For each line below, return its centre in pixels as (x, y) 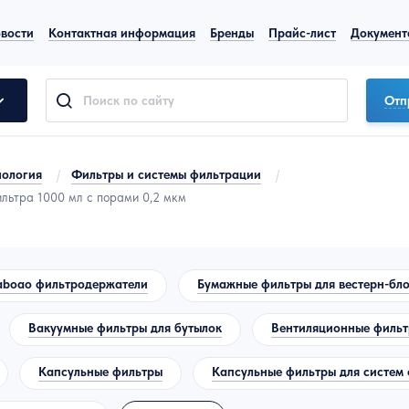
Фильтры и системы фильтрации (166, 174)
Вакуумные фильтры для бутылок (125, 328)
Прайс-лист (302, 32)
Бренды (232, 32)
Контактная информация (122, 32)
